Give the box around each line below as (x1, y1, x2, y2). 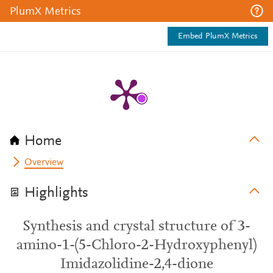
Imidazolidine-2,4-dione (60, 257, 213, 272)
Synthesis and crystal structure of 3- (23, 219, 250, 234)
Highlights (24, 186, 88, 200)
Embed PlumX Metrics (178, 32, 258, 41)
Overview (24, 158, 64, 168)
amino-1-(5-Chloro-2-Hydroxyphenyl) (16, 238, 257, 253)
